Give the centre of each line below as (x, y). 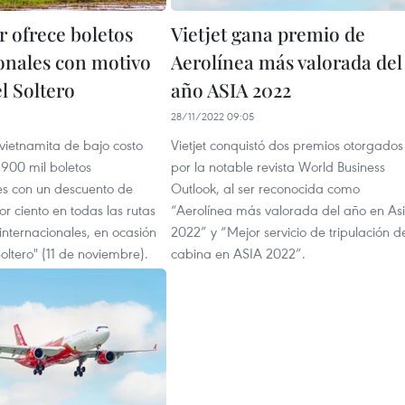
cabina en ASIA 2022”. (238, 253)
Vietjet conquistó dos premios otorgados (287, 145)
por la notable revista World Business (278, 166)
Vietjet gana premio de (268, 33)
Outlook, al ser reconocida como (265, 188)
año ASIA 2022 (231, 89)
